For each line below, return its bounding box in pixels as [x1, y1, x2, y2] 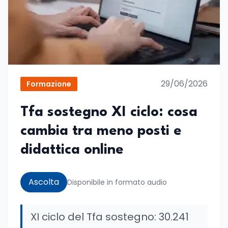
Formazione [26, 79, 71, 89]
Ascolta [28, 176, 59, 188]
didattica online [20, 143, 124, 157]
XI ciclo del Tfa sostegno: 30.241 [31, 210, 189, 224]
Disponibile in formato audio [67, 177, 167, 187]
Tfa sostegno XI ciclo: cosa [20, 105, 197, 120]
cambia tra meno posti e [20, 124, 182, 138]
